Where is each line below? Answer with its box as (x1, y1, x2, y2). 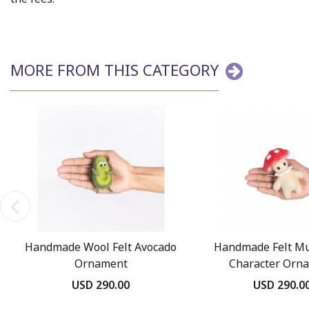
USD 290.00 (72, 277, 130, 292)
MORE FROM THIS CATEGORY (10, 59, 219, 81)
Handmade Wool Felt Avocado (25, 239, 177, 255)
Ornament (74, 255, 128, 271)
